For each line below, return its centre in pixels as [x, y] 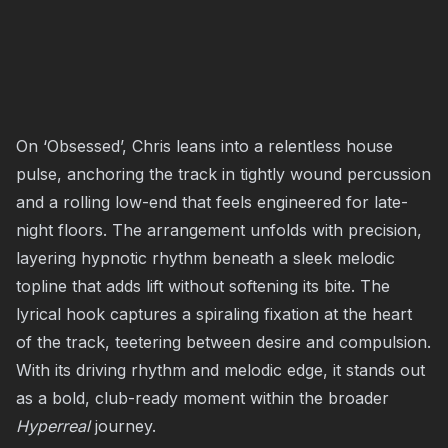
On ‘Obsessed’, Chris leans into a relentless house [204, 146]
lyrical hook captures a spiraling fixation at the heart [214, 314]
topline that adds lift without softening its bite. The [203, 286]
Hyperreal [53, 426]
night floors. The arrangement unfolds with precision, [219, 230]
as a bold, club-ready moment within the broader [202, 398]
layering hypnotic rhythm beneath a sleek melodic [205, 258]
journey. [123, 426]
